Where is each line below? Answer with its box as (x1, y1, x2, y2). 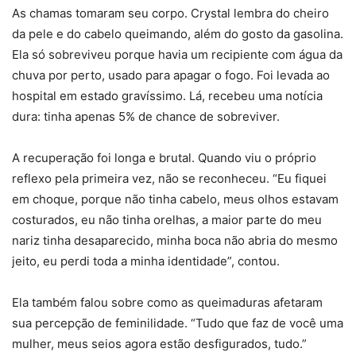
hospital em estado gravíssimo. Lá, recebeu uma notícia (12, 88, 323, 104)
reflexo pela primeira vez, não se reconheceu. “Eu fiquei (12, 171, 327, 187)
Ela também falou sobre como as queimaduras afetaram (12, 295, 323, 311)
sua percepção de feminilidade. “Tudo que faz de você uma (12, 315, 343, 331)
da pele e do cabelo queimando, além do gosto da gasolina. (12, 26, 343, 42)
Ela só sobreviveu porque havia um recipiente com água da (12, 47, 342, 63)
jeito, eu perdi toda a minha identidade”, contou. (12, 253, 280, 269)
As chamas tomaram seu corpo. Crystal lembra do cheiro (12, 6, 329, 21)
